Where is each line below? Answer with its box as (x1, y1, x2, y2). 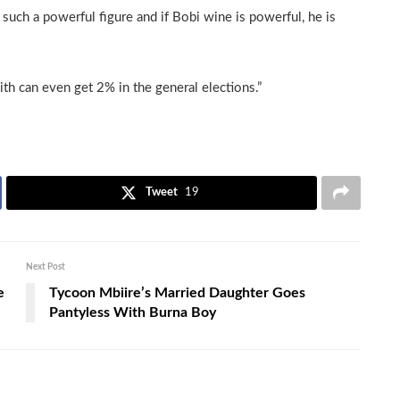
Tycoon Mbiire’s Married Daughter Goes (49, 285, 305, 300)
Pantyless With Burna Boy (49, 304, 216, 320)
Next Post (26, 262, 65, 271)
